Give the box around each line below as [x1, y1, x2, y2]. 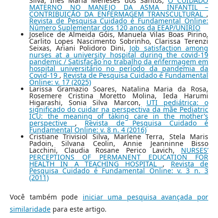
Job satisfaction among [129, 43, 208, 53]
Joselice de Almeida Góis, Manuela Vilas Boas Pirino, [29, 30, 208, 39]
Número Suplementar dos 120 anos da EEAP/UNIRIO [29, 23, 200, 33]
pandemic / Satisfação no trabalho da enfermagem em [29, 57, 208, 67]
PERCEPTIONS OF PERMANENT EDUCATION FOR [29, 152, 208, 162]
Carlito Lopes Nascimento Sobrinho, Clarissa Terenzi [29, 36, 208, 46]
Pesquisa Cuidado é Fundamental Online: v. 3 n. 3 [29, 166, 208, 176]
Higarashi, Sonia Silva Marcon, [29, 98, 146, 108]
